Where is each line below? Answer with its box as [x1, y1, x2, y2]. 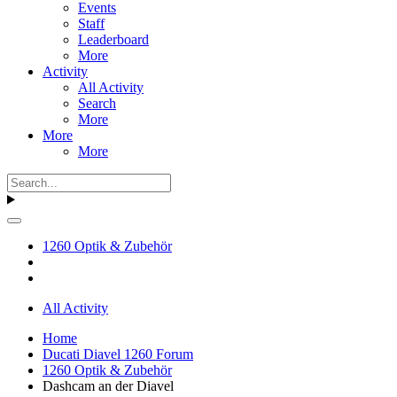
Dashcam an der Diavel [43, 378, 174, 393]
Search [78, 95, 116, 111]
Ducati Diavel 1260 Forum [43, 346, 193, 362]
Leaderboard [78, 31, 149, 47]
